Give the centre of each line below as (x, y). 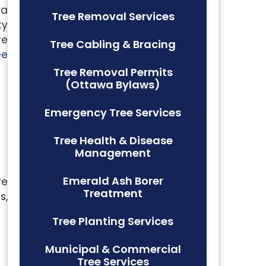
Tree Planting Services (113, 221)
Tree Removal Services (113, 16)
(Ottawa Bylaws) (113, 85)
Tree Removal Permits (113, 72)
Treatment (113, 193)
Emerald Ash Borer (113, 181)
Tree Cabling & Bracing (113, 44)
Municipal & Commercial (113, 249)
